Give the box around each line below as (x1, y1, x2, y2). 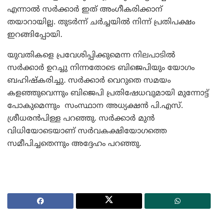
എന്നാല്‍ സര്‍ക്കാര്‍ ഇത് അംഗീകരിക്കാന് (7, 4, 163, 15)
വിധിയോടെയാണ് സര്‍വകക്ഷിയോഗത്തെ (7, 126, 167, 136)
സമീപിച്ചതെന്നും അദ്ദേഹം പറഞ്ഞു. (7, 139, 141, 149)
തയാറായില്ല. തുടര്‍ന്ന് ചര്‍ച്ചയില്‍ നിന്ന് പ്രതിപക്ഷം (7, 17, 195, 27)
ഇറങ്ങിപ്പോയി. (7, 30, 62, 40)
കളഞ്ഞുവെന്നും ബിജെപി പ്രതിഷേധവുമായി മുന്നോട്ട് (7, 88, 209, 98)
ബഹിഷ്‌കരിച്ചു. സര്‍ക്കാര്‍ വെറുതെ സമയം (7, 75, 171, 86)
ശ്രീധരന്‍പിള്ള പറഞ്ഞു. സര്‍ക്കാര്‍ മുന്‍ (7, 113, 155, 124)
